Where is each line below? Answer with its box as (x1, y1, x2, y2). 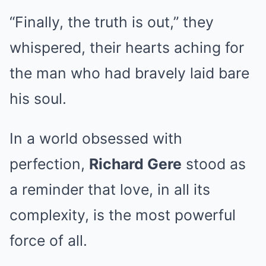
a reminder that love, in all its (9, 180, 210, 199)
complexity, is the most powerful (9, 206, 236, 224)
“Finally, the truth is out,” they (9, 13, 214, 31)
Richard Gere (89, 155, 182, 173)
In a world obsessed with (9, 129, 182, 148)
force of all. (9, 232, 87, 250)
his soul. (9, 90, 66, 108)
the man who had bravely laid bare (9, 64, 249, 83)
